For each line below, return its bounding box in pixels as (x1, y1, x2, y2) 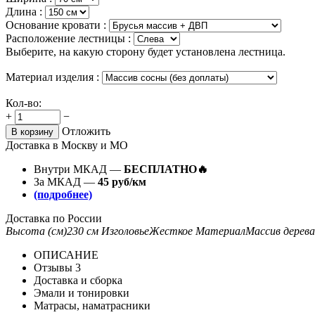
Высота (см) (6, 224, 67, 237)
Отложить (62, 124, 110, 137)
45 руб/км (98, 175, 146, 188)
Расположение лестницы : (6, 32, 134, 44)
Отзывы (34, 261, 75, 274)
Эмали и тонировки (34, 286, 129, 299)
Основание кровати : (6, 18, 109, 31)
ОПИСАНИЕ (34, 248, 98, 261)
